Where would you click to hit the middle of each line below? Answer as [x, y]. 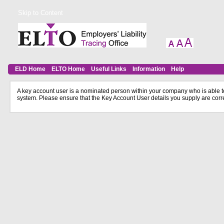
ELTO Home [68, 69]
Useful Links [108, 69]
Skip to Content [40, 13]
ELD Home [30, 69]
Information [148, 69]
